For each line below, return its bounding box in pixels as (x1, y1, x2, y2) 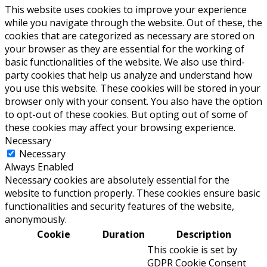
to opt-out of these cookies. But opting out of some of (5, 107, 248, 121)
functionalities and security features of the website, (5, 199, 234, 213)
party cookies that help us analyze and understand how (5, 68, 252, 82)
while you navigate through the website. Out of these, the (5, 15, 262, 29)
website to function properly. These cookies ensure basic (5, 186, 260, 200)
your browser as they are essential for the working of (5, 42, 244, 55)
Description (176, 227, 231, 241)
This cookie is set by (147, 243, 237, 256)
